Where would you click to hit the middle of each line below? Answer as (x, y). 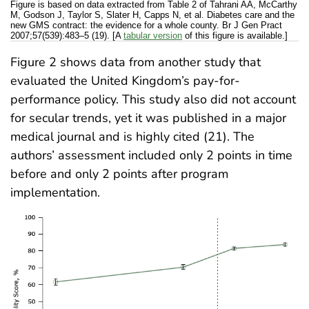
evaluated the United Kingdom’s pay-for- (125, 80)
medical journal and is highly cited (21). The (132, 136)
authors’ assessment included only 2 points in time (151, 155)
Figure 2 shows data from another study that (136, 62)
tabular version (153, 35)
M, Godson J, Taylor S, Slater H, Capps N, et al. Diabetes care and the (152, 14)
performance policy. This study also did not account (153, 99)
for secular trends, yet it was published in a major (148, 118)
